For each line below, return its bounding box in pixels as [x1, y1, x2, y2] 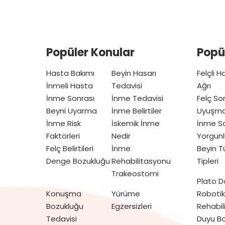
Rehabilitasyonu [111, 156, 171, 167]
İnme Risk [46, 118, 81, 129]
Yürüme [111, 188, 140, 199]
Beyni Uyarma [46, 105, 97, 117]
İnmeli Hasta [46, 80, 93, 91]
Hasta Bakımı [46, 68, 94, 79]
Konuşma [46, 188, 81, 199]
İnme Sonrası [46, 93, 94, 104]
